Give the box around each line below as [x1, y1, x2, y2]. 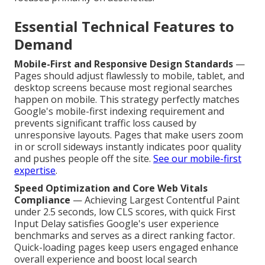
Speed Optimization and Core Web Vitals [14, 181, 208, 195]
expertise [14, 163, 56, 177]
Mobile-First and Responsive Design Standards [14, 57, 233, 70]
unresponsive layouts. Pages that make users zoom [14, 128, 243, 141]
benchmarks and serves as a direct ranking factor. [14, 228, 235, 242]
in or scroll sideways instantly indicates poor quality [14, 140, 241, 153]
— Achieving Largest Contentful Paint [70, 193, 240, 206]
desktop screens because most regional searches [14, 80, 232, 94]
